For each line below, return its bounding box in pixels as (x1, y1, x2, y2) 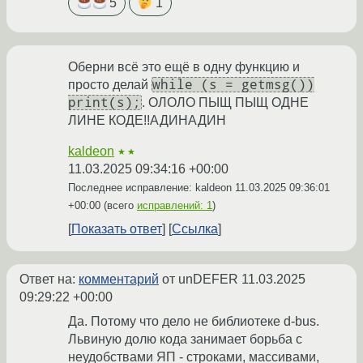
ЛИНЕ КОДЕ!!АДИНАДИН (68, 113, 226, 127)
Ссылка (172, 221, 218, 236)
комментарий (79, 271, 159, 286)
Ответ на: (19, 271, 79, 286)
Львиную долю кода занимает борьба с (68, 331, 302, 346)
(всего (100, 199, 137, 211)
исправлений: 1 (137, 199, 212, 211)
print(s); (68, 94, 141, 110)
